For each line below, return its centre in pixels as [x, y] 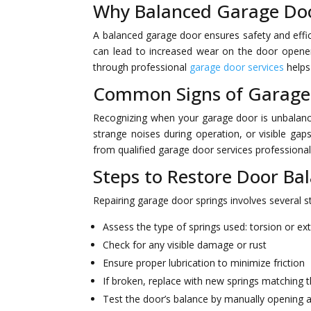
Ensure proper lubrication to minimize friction [204, 263]
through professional [142, 67]
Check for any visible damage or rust [185, 245]
